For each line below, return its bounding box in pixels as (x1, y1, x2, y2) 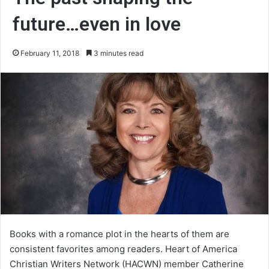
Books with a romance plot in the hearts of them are (10, 228, 229, 240)
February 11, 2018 (20, 49, 79, 58)
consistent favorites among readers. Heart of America (10, 243, 237, 255)
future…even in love (13, 13, 181, 36)
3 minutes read (92, 49, 144, 58)
